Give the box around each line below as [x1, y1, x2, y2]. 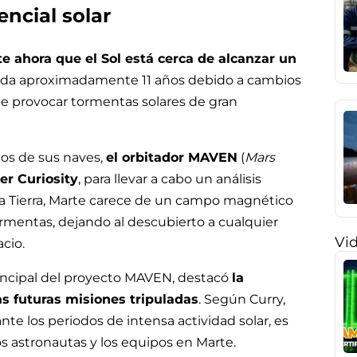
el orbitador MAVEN [106, 149, 237, 165]
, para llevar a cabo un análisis [78, 171, 261, 186]
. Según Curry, [198, 291, 285, 307]
